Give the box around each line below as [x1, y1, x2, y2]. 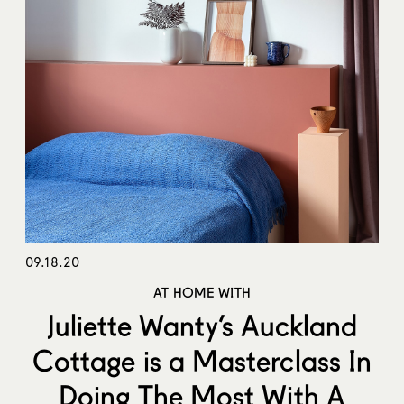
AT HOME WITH [153, 283, 251, 300]
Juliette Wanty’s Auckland [46, 307, 358, 343]
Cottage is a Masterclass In [32, 342, 372, 378]
